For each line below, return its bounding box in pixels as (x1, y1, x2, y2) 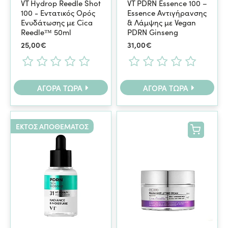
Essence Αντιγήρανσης (127, 7, 207, 18)
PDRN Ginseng (127, 26, 178, 37)
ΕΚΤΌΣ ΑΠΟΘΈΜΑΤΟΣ (16, 121, 89, 131)
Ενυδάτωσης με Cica (21, 17, 93, 27)
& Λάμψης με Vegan (127, 17, 196, 27)
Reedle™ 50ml (21, 26, 71, 37)
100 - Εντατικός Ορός (21, 7, 95, 18)
